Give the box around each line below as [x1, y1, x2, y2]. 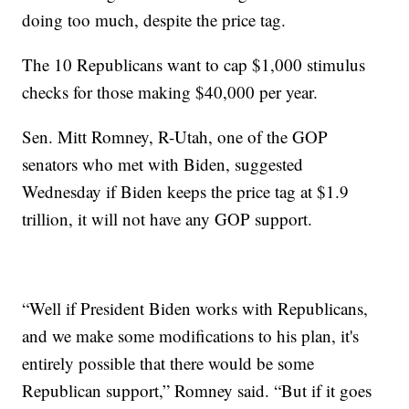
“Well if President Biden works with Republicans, [22, 297, 369, 320]
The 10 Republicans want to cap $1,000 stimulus [22, 53, 366, 77]
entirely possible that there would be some [22, 351, 315, 375]
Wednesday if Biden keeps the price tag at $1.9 [22, 180, 350, 204]
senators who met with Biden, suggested [22, 152, 304, 176]
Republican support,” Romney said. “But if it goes [22, 379, 372, 403]
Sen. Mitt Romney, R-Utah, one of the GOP [22, 125, 329, 149]
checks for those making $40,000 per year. [22, 80, 319, 104]
